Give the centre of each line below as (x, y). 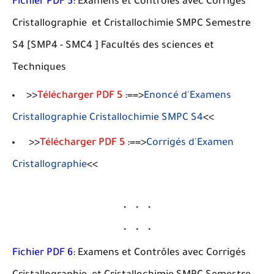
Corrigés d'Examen (190, 143)
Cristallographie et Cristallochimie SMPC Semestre (131, 24)
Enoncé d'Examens (187, 96)
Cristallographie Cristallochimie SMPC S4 (108, 118)
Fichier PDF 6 (43, 253)
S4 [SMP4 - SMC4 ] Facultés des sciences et (113, 46)
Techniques (39, 68)
